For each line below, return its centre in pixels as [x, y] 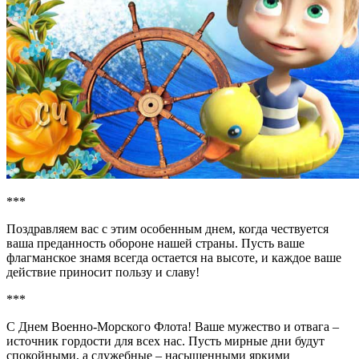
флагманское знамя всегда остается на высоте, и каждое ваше [174, 257]
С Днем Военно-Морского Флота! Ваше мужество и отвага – [173, 326]
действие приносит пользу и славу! [103, 272]
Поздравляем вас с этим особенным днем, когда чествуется [167, 228]
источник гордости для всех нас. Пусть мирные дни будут [165, 341]
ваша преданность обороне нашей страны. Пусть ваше [155, 243]
